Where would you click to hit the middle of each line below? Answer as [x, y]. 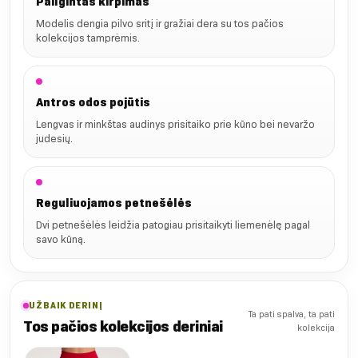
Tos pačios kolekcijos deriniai [123, 327]
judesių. [54, 139]
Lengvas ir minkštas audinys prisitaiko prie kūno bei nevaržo [175, 124]
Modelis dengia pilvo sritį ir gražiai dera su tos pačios [160, 24]
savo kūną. [61, 239]
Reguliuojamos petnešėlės [114, 203]
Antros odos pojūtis [93, 103]
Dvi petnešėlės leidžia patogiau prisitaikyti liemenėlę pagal [173, 225]
